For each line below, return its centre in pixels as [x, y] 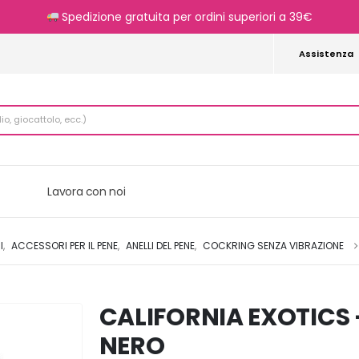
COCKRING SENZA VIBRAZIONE [273, 246]
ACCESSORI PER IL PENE [65, 246]
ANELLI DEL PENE [160, 246]
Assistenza [326, 53]
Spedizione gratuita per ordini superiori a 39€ [186, 17]
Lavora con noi [87, 192]
